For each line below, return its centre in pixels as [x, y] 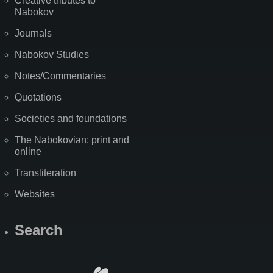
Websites [35, 194]
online [28, 151]
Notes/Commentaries [60, 76]
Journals [33, 33]
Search [39, 230]
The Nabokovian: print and [72, 140]
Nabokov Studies [52, 54]
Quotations [38, 97]
